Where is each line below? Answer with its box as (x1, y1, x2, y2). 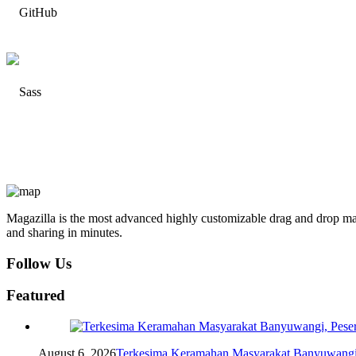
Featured (6, 287, 65, 304)
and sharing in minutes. (6, 225, 122, 239)
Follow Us (6, 254, 72, 272)
